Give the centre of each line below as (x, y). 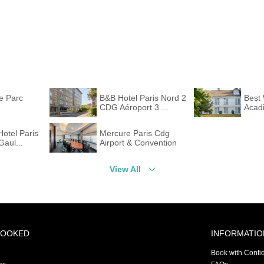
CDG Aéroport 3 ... (134, 107)
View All (125, 169)
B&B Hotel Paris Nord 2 (143, 98)
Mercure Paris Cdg (135, 133)
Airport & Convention (138, 142)
